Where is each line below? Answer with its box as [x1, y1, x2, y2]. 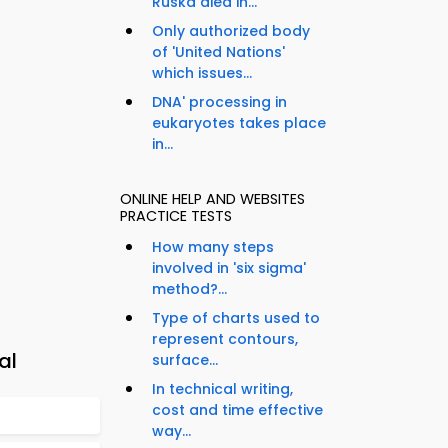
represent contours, [152, 329, 298, 350]
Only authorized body [152, 21, 310, 42]
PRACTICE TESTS [120, 206, 232, 227]
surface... [152, 350, 218, 371]
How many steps [152, 237, 274, 258]
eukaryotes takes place [152, 113, 326, 134]
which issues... [152, 63, 252, 84]
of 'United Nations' [152, 42, 285, 63]
